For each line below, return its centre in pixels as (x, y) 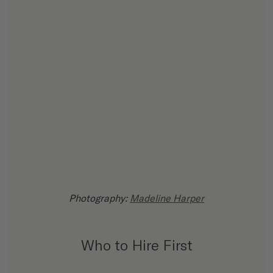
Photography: (99, 198)
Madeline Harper (167, 198)
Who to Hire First (136, 245)
